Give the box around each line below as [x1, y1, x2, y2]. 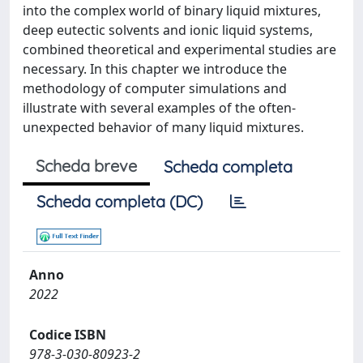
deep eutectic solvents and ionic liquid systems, [23, 20, 313, 39]
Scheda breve [36, 155, 137, 176]
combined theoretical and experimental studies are [23, 40, 336, 58]
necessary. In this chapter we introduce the [23, 59, 287, 78]
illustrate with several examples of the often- [23, 98, 296, 117]
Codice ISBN [29, 325, 106, 344]
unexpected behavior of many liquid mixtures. [23, 117, 304, 136]
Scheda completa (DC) [36, 190, 203, 211]
